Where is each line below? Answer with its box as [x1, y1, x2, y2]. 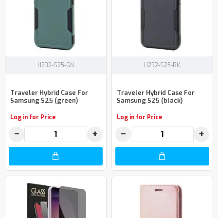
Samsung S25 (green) [10, 96, 78, 105]
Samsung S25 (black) [116, 96, 182, 105]
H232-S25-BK [144, 61, 181, 69]
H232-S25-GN [37, 61, 74, 69]
